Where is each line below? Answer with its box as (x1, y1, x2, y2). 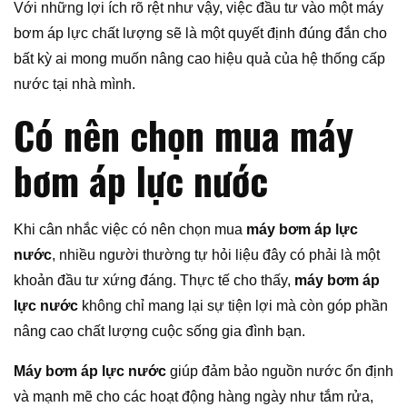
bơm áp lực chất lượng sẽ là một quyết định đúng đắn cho (14, 25, 387, 41)
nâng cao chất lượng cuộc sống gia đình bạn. (14, 323, 305, 339)
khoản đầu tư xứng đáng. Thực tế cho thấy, (14, 272, 294, 288)
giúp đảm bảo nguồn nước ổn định (166, 362, 393, 379)
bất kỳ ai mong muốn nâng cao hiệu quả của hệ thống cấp (14, 50, 385, 66)
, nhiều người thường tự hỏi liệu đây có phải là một (52, 246, 380, 263)
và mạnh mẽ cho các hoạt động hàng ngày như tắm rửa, (14, 388, 373, 404)
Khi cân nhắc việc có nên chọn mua (14, 221, 246, 237)
